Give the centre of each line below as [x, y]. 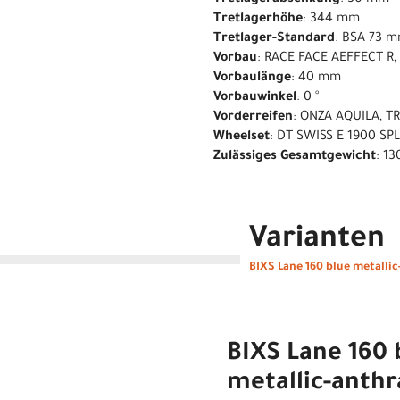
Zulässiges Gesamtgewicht [295, 157]
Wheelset [242, 137]
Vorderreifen [253, 117]
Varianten [317, 241]
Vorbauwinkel [255, 98]
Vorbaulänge [252, 78]
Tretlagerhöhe [258, 19]
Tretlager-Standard [274, 39]
